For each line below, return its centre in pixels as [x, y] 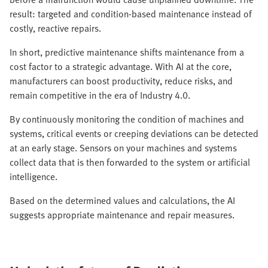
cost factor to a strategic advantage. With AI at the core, [121, 67]
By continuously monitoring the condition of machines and [127, 119]
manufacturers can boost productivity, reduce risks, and [121, 81]
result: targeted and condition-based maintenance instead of [131, 14]
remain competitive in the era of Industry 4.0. [100, 95]
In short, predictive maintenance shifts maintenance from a [127, 52]
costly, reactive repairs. [55, 28]
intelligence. [33, 177]
